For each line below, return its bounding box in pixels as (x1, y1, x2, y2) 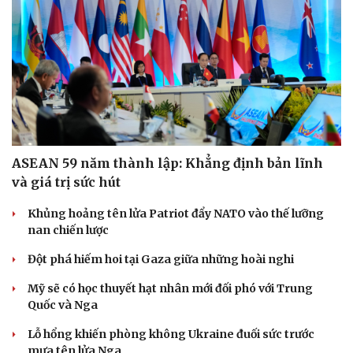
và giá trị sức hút (12, 173, 121, 190)
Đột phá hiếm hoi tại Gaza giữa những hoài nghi (28, 251, 294, 266)
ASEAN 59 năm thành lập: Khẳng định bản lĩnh (12, 154, 323, 171)
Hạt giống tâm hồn (191, 6, 283, 19)
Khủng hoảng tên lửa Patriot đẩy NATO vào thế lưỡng (28, 206, 324, 221)
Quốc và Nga (28, 297, 98, 312)
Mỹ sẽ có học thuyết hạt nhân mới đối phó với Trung (28, 281, 313, 295)
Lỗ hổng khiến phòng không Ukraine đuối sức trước (28, 326, 314, 341)
